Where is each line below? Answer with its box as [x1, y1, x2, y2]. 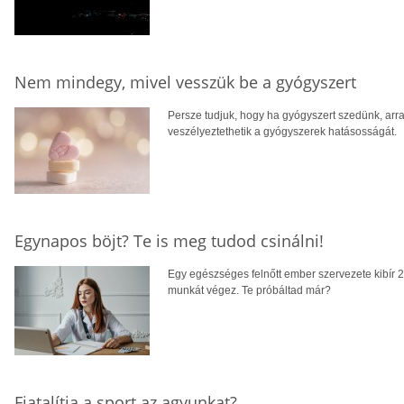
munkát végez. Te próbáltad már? [168, 283, 331, 297]
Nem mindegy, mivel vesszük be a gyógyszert [14, 70, 356, 93]
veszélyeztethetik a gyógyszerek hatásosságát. [168, 124, 397, 138]
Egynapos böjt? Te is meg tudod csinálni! [14, 229, 324, 252]
